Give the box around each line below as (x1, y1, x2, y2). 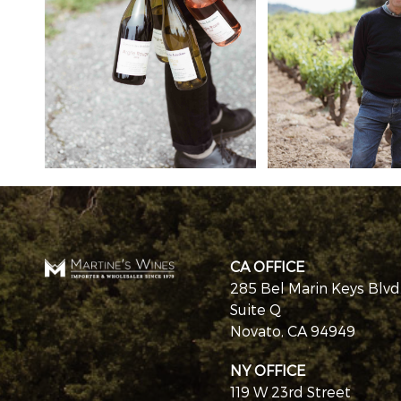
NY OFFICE (230, 362, 306, 380)
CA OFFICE (230, 258, 305, 276)
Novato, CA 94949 (230, 322, 356, 340)
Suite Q (230, 301, 282, 319)
